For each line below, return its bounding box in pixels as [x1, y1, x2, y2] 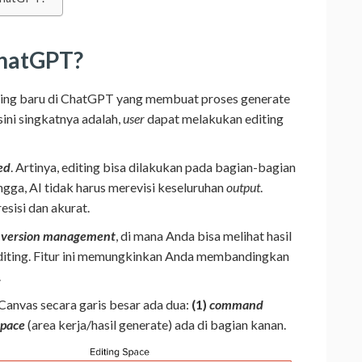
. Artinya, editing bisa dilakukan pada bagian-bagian [11, 158, 296, 175]
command [209, 296, 263, 312]
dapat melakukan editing [145, 110, 284, 126]
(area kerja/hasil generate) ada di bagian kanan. [25, 316, 286, 332]
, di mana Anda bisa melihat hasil [116, 227, 292, 243]
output [226, 179, 260, 195]
